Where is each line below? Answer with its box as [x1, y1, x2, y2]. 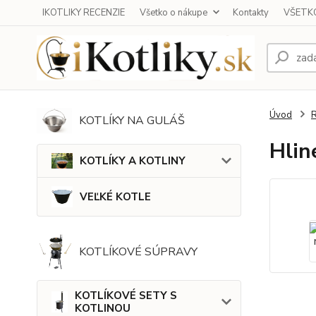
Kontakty [233, 6, 269, 19]
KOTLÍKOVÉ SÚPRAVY [79, 244, 197, 260]
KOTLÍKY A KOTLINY [80, 154, 186, 169]
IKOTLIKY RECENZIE [42, 6, 125, 19]
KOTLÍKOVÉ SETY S [74, 288, 177, 303]
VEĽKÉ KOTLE [80, 190, 151, 205]
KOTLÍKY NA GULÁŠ [79, 113, 185, 129]
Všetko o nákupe [140, 6, 207, 19]
